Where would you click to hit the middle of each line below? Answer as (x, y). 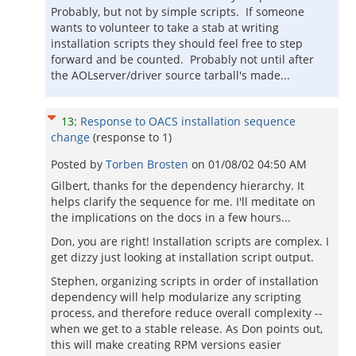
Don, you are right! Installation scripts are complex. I (190, 241)
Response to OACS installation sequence (188, 121)
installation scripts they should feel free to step (177, 43)
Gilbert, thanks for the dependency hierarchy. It (178, 186)
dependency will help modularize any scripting (176, 297)
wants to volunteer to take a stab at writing (165, 27)
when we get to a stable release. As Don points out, (187, 329)
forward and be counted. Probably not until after (182, 59)
